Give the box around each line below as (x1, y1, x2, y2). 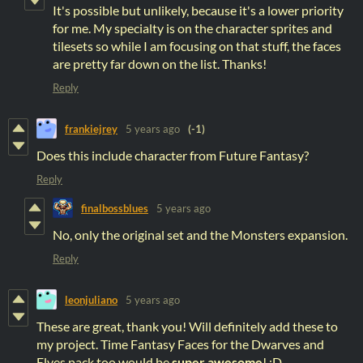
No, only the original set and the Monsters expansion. (53, 227, 348, 243)
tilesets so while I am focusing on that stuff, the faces (53, 38, 341, 54)
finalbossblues (81, 201, 148, 215)
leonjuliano (65, 293, 117, 306)
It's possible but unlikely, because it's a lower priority (53, 2, 344, 19)
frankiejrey (65, 122, 117, 135)
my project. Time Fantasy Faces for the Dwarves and (36, 336, 324, 352)
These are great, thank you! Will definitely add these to (36, 318, 338, 335)
